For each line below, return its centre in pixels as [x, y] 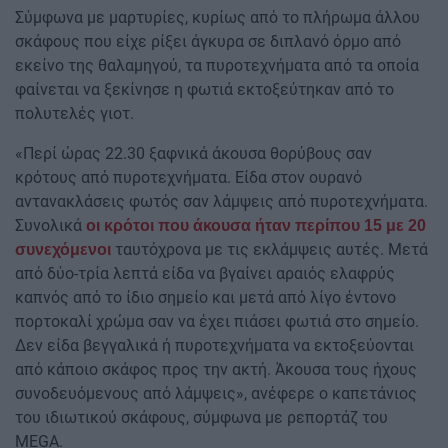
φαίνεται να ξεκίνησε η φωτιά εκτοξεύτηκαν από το [204, 89]
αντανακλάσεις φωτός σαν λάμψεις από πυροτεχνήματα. [221, 201]
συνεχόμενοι [63, 249]
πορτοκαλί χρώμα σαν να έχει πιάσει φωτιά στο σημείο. [217, 321]
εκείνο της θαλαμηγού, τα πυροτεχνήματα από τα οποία [217, 65]
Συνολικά [50, 225]
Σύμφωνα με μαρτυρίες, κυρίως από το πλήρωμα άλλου [217, 17]
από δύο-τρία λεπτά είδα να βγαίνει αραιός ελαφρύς [205, 273]
